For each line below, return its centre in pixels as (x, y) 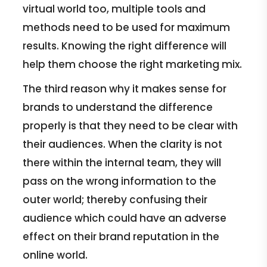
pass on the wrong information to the (120, 181)
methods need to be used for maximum (127, 27)
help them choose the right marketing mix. (133, 64)
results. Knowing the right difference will (125, 46)
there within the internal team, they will (122, 162)
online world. (55, 255)
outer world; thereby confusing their (115, 199)
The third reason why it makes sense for (125, 89)
